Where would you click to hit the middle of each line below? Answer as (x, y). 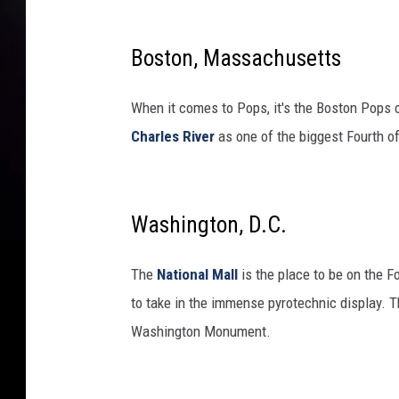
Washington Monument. (201, 332)
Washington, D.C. (209, 225)
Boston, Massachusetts (236, 58)
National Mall (197, 275)
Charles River (173, 137)
